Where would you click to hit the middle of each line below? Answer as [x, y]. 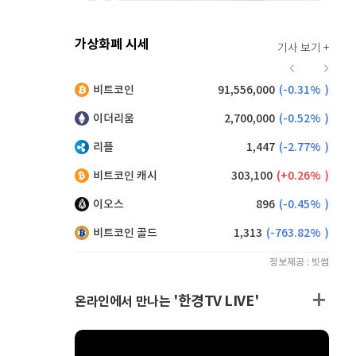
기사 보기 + [303, 48]
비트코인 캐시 [125, 176]
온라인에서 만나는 [124, 302]
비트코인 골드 [125, 233]
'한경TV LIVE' [216, 301]
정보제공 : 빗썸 [299, 262]
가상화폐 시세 [112, 44]
